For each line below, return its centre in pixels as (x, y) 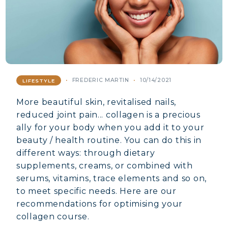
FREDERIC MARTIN (101, 80)
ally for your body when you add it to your (110, 127)
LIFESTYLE (39, 80)
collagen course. (53, 217)
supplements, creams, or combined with (105, 166)
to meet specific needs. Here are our (96, 191)
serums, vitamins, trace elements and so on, (111, 178)
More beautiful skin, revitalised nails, (96, 102)
